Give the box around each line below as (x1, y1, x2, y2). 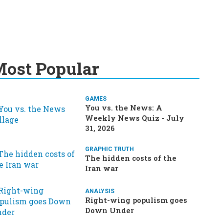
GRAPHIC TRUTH (85, 146, 134, 153)
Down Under (85, 205, 134, 215)
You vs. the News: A (85, 103, 162, 112)
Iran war (85, 163, 118, 173)
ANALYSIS (85, 188, 114, 195)
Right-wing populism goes (85, 195, 187, 205)
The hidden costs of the (85, 153, 176, 163)
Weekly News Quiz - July (85, 113, 184, 123)
